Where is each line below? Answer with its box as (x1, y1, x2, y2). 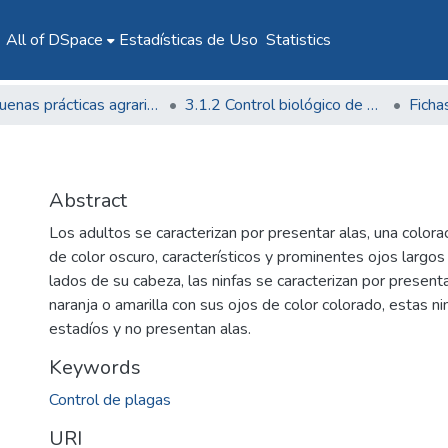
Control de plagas (49, 389, 171, 411)
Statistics (265, 29, 331, 51)
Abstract (49, 187, 127, 214)
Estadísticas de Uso (118, 29, 258, 51)
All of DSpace (5, 29, 103, 51)
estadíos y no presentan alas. (49, 318, 251, 340)
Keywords (49, 354, 141, 381)
